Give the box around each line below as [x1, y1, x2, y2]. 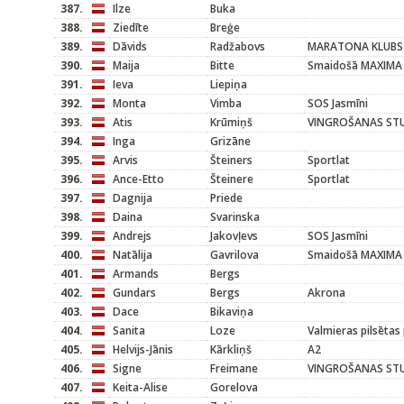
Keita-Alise [113, 380, 168, 395]
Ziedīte [113, 20, 149, 35]
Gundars [113, 285, 156, 300]
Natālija [113, 247, 152, 262]
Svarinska [210, 209, 260, 225]
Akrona [308, 285, 345, 300]
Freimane [210, 361, 258, 376]
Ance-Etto [113, 171, 164, 187]
